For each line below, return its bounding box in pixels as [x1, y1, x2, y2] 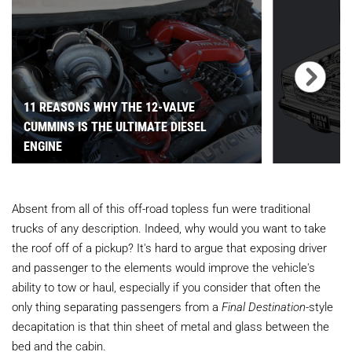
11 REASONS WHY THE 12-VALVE [24, 98, 195, 115]
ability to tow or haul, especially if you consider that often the [12, 279, 321, 295]
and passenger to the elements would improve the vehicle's [12, 259, 315, 276]
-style [306, 299, 333, 315]
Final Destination [222, 299, 306, 315]
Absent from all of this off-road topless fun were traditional [12, 200, 310, 217]
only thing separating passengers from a [12, 299, 222, 315]
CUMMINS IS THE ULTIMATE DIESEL [24, 118, 207, 135]
